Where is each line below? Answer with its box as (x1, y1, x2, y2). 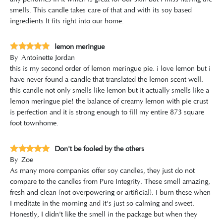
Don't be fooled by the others (55, 145, 144, 154)
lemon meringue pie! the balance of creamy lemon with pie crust (10, 97, 208, 106)
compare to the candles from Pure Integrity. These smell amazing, (10, 178, 210, 186)
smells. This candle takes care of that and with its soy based (10, 6, 192, 14)
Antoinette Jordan (21, 54, 75, 62)
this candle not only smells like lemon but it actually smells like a (10, 86, 209, 95)
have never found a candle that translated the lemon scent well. (10, 75, 203, 84)
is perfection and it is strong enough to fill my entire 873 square (10, 108, 204, 116)
